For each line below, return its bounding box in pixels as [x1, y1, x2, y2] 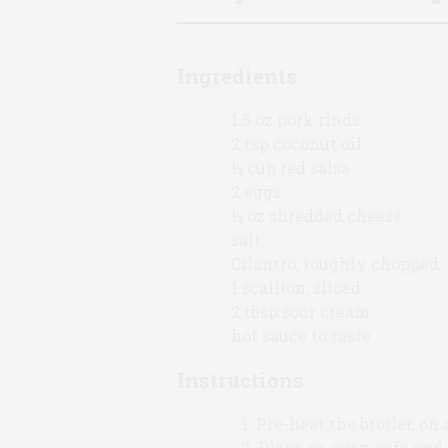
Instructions [177, 366, 304, 393]
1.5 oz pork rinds [231, 108, 361, 130]
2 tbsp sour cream [231, 300, 371, 322]
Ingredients [177, 62, 297, 89]
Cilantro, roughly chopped [231, 252, 440, 274]
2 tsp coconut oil [231, 132, 363, 154]
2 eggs [231, 180, 282, 202]
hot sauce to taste [231, 324, 372, 346]
